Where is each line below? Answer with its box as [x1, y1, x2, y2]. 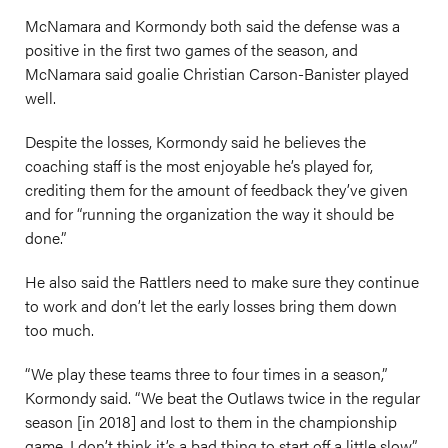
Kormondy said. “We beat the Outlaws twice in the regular [25, 386, 420, 409]
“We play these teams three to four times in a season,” [25, 362, 387, 385]
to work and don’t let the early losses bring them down [25, 294, 397, 317]
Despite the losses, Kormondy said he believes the [25, 130, 366, 153]
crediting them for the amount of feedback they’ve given [25, 178, 408, 201]
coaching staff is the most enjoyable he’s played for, [25, 154, 373, 177]
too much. [25, 318, 94, 341]
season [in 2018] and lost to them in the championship [25, 410, 397, 433]
